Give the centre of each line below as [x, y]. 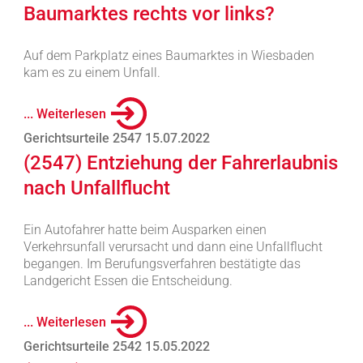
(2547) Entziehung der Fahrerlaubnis [180, 163]
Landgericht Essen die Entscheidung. [128, 281]
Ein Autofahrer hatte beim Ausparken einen [145, 230]
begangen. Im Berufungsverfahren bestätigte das [162, 264]
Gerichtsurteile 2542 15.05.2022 [116, 346]
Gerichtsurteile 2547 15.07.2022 [116, 138]
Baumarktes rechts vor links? [149, 14]
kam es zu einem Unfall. [92, 73]
